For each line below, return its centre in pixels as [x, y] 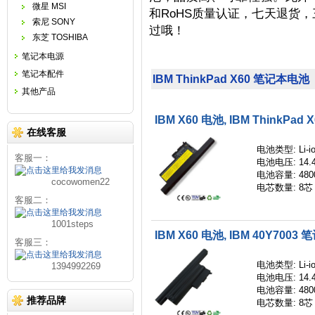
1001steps [54, 224]
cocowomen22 [62, 182]
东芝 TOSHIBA [60, 37]
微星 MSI [49, 6]
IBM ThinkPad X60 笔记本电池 [231, 79]
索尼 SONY [54, 22]
